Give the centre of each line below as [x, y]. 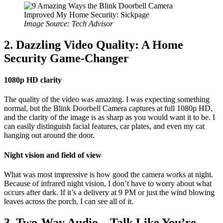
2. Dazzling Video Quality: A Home [94, 45]
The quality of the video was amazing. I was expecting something [107, 100]
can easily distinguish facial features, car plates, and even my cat [104, 126]
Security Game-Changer [66, 58]
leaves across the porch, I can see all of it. [69, 201]
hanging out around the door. [49, 135]
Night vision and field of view [53, 155]
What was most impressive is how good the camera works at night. [109, 174]
